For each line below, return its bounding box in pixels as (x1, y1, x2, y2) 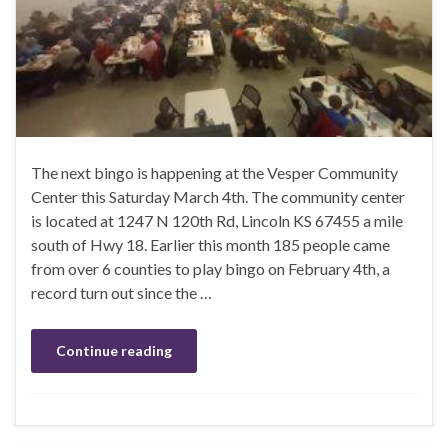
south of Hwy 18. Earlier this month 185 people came (31, 235, 390, 255)
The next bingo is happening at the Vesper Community (31, 163, 398, 183)
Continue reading (56, 342, 172, 360)
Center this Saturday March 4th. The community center (31, 187, 405, 207)
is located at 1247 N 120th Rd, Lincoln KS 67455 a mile (31, 211, 403, 231)
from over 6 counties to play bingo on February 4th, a (31, 259, 390, 279)
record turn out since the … (31, 283, 212, 303)
